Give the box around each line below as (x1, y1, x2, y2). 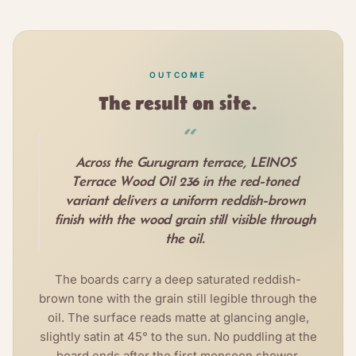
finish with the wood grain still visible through (55, 211, 315, 228)
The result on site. (99, 92, 257, 117)
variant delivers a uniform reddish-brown (65, 192, 305, 209)
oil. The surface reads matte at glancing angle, (47, 310, 309, 326)
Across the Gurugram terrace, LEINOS (75, 154, 296, 171)
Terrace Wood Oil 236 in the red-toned (72, 173, 299, 190)
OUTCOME (149, 70, 207, 80)
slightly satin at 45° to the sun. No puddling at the (39, 329, 317, 345)
